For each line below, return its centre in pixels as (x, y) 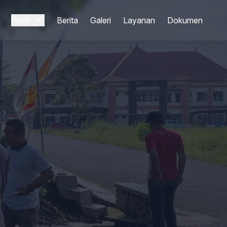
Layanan (139, 20)
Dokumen (185, 20)
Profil (21, 20)
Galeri (101, 20)
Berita (67, 20)
